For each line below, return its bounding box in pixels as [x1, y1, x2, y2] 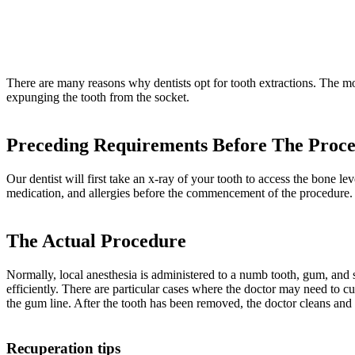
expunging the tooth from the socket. [6, 90, 189, 105]
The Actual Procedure [6, 231, 186, 252]
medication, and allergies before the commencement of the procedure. [6, 186, 353, 200]
